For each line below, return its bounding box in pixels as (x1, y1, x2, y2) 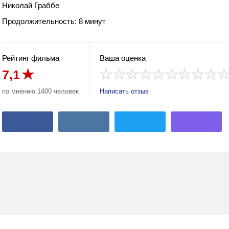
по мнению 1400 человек (2, 87, 79, 95)
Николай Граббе (2, 1, 59, 10)
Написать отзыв (100, 87, 149, 95)
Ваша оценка (100, 54, 146, 62)
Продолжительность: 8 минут (2, 17, 106, 26)
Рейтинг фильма (2, 54, 59, 62)
